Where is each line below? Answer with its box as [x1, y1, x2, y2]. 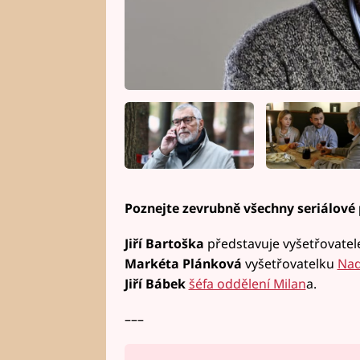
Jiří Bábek [124, 274, 186, 292]
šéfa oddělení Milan [188, 274, 306, 292]
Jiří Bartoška [124, 234, 204, 252]
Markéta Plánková [124, 254, 242, 272]
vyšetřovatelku [241, 254, 337, 272]
